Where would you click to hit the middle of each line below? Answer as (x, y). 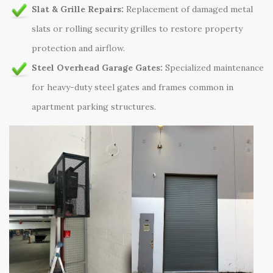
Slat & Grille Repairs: (78, 9)
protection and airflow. (78, 48)
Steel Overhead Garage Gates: (97, 67)
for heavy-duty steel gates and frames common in (133, 87)
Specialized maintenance (213, 67)
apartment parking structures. (94, 106)
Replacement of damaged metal (188, 9)
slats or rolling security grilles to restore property (137, 28)
